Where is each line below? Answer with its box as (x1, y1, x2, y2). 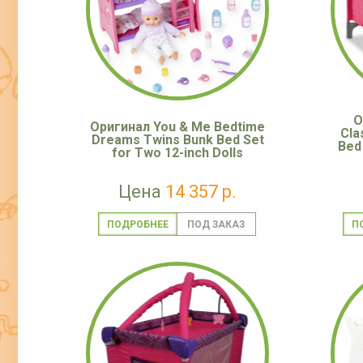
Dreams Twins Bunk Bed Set (91, 132, 264, 148)
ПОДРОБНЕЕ (106, 219, 169, 231)
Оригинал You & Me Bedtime (90, 119, 265, 135)
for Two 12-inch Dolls (112, 145, 243, 161)
